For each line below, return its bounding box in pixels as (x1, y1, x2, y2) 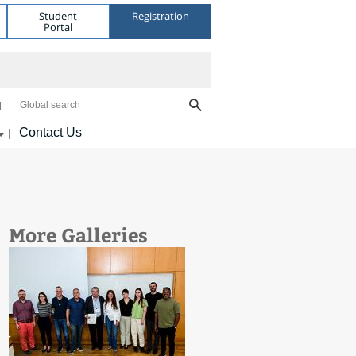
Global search (20, 99, 80, 110)
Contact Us (19, 126, 82, 139)
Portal (44, 19, 73, 34)
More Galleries (9, 222, 149, 247)
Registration (131, 8, 189, 23)
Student (39, 8, 78, 23)
